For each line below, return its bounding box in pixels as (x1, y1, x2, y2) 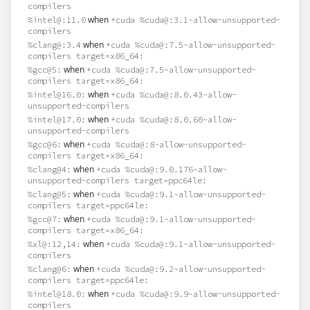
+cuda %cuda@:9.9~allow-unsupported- (111, 289, 280, 299)
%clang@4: (28, 164, 71, 174)
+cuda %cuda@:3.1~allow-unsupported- (111, 15, 280, 25)
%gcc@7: (28, 214, 62, 224)
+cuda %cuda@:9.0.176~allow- (96, 164, 227, 174)
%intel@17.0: (28, 114, 86, 125)
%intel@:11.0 (28, 15, 86, 25)
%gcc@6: (28, 139, 62, 149)
